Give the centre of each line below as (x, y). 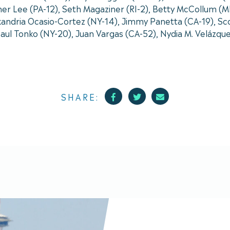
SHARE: (80, 96)
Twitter (156, 95)
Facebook (138, 95)
